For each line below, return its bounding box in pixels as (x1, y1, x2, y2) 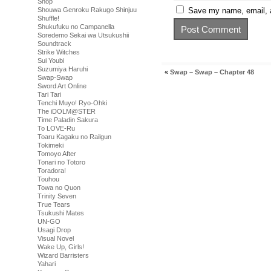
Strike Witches (38, 48, 80, 56)
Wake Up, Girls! (38, 243, 84, 250)
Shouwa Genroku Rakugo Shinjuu (38, 6, 137, 13)
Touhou (38, 175, 59, 183)
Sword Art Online (38, 82, 87, 90)
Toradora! (38, 167, 66, 174)
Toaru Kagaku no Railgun (38, 133, 111, 140)
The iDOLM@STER (38, 108, 96, 115)
